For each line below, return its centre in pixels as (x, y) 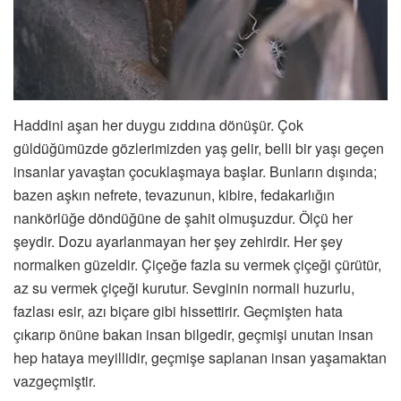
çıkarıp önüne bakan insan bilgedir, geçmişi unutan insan (193, 335)
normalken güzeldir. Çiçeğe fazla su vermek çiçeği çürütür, (197, 265)
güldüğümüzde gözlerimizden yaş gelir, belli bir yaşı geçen (199, 149)
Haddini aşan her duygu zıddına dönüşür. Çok (158, 125)
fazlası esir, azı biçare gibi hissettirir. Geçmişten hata (178, 311)
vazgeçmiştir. (55, 381)
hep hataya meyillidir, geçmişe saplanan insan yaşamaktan (200, 358)
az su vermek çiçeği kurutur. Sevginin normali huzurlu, (184, 288)
